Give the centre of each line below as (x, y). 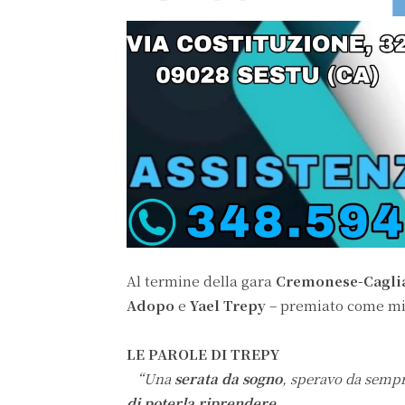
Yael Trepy (228, 306)
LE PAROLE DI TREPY (203, 354)
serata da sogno (226, 379)
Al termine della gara (201, 281)
